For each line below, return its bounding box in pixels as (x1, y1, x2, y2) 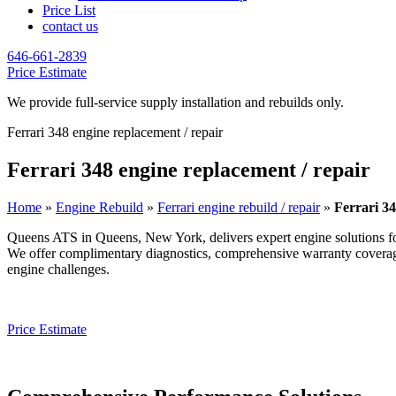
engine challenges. (7, 261, 110, 277)
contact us (42, 19, 98, 34)
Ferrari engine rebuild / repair (157, 199, 320, 215)
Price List (42, 3, 95, 18)
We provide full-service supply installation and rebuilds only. (7, 95, 344, 110)
